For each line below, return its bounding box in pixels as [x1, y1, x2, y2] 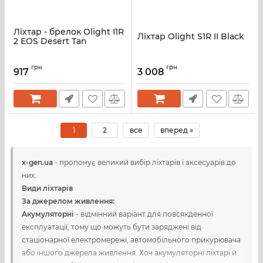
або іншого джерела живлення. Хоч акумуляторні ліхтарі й [22, 248, 237, 257]
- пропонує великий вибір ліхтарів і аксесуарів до [53, 158, 236, 167]
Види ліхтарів [22, 184, 73, 193]
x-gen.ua [22, 158, 53, 167]
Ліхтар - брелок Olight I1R [14, 26, 124, 37]
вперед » [160, 126, 193, 134]
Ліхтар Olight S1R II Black [137, 31, 244, 42]
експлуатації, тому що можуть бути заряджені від [22, 222, 201, 231]
